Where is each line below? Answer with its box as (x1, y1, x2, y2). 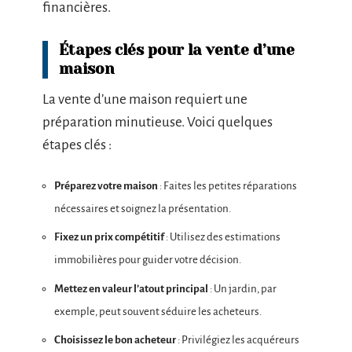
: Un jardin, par (208, 282, 277, 295)
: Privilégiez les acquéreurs (176, 334, 299, 346)
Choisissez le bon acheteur (54, 334, 176, 346)
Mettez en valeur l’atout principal (54, 282, 208, 295)
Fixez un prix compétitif (54, 231, 164, 243)
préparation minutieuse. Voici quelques (42, 115, 273, 130)
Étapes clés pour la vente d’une (59, 42, 295, 59)
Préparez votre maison (54, 179, 158, 192)
